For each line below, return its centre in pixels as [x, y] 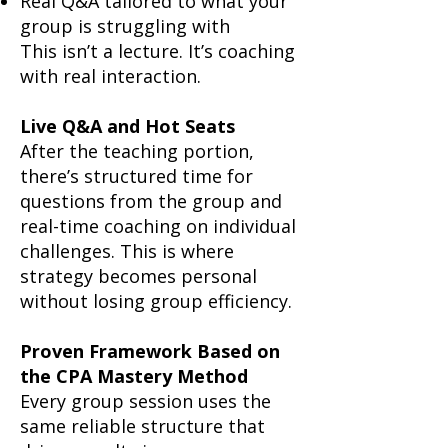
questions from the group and [151, 201]
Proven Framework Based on [150, 351]
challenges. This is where [127, 251]
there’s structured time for [136, 176]
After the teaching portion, [137, 151]
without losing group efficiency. [156, 301]
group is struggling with [125, 26]
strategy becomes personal [138, 276]
